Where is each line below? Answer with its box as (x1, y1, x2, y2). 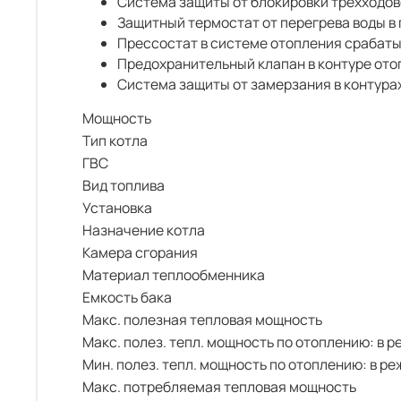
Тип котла (82, 130, 148, 150)
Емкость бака (82, 286, 172, 307)
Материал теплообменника (82, 264, 265, 285)
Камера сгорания (82, 242, 198, 262)
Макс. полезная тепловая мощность (82, 309, 322, 329)
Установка (82, 197, 152, 218)
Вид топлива (82, 175, 165, 195)
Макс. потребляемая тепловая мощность (82, 376, 356, 397)
